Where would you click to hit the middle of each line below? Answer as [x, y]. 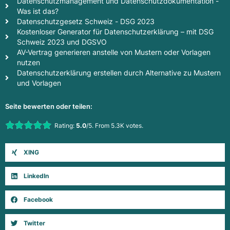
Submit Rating [97, 134]
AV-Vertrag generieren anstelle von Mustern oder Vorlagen [113, 53]
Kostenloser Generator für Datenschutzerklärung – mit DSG [115, 32]
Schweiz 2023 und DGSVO [62, 42]
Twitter [34, 223]
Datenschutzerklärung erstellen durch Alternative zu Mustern [119, 73]
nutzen [28, 63]
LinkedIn [36, 176]
